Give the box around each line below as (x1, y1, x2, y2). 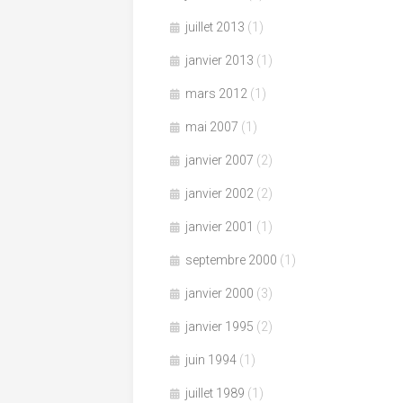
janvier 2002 (185, 185, 254, 201)
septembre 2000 (185, 252, 277, 267)
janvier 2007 (185, 152, 254, 167)
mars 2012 (185, 85, 247, 101)
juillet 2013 (185, 19, 245, 34)
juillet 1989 (185, 385, 245, 400)
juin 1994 (185, 352, 237, 367)
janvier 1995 (185, 318, 254, 334)
